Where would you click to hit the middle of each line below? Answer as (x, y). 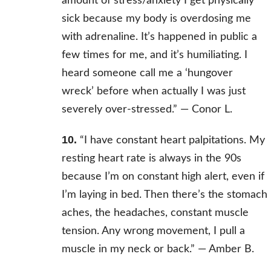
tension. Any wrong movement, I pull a (153, 231)
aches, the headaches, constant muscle (155, 213)
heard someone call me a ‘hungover (147, 73)
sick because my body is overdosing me (156, 19)
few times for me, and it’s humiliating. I (154, 55)
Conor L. (212, 110)
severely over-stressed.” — (126, 110)
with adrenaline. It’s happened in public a (159, 37)
